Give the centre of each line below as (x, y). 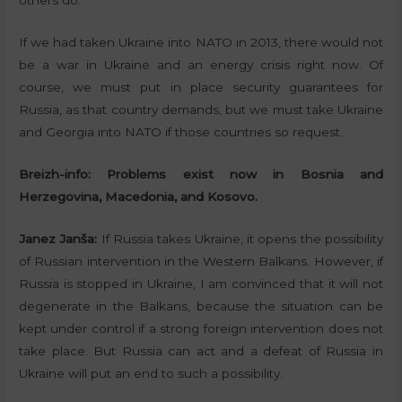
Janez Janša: (58, 238)
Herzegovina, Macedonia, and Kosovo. (139, 196)
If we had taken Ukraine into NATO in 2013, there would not (201, 43)
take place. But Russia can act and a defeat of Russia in (201, 350)
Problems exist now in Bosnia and (245, 174)
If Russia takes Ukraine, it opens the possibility (240, 238)
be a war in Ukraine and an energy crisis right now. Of (201, 65)
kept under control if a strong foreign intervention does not (201, 328)
